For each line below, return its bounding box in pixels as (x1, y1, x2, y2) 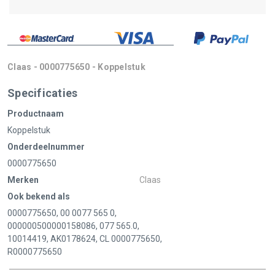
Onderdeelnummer (7, 142, 85, 152)
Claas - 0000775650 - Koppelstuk (7, 62, 145, 72)
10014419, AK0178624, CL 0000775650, (7, 234, 162, 244)
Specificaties (7, 87, 78, 100)
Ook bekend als (7, 192, 70, 202)
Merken (7, 175, 39, 185)
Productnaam (7, 109, 64, 119)
